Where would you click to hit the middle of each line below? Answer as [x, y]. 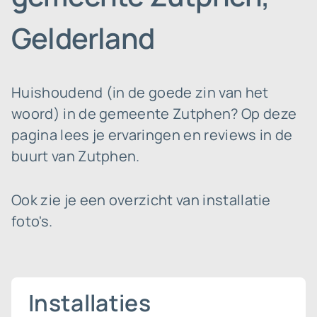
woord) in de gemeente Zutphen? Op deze [154, 114]
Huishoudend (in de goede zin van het [140, 92]
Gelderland [83, 38]
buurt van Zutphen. [76, 156]
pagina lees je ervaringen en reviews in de [152, 135]
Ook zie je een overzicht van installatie [141, 200]
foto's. [32, 221]
